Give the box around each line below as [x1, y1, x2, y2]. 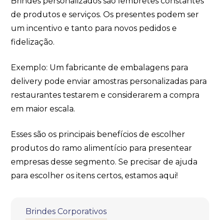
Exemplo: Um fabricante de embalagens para [11, 62, 189, 72]
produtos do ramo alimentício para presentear [11, 143, 192, 153]
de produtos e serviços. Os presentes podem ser [11, 9, 199, 19]
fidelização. [11, 37, 55, 47]
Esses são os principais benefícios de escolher [11, 129, 186, 139]
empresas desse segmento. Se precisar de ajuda [11, 157, 198, 166]
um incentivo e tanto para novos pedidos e [11, 23, 177, 33]
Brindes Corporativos [26, 206, 107, 216]
